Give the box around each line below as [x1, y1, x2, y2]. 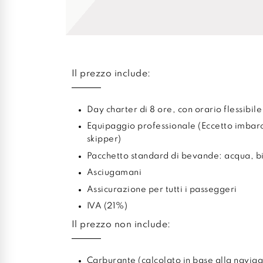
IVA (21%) [86, 202, 127, 211]
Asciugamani [86, 168, 141, 177]
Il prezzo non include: [71, 220, 171, 230]
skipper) [86, 135, 122, 144]
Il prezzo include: [71, 69, 151, 79]
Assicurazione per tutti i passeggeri [86, 185, 237, 194]
